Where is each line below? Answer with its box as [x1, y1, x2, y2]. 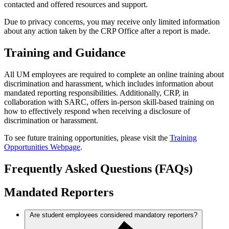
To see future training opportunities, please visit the [4, 133, 170, 142]
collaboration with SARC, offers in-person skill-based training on [4, 97, 214, 106]
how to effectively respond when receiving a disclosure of [4, 106, 190, 116]
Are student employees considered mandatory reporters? [30, 211, 197, 219]
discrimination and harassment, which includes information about [4, 79, 213, 88]
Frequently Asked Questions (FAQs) [4, 162, 193, 175]
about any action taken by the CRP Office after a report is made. [4, 26, 210, 35]
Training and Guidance [4, 45, 126, 59]
